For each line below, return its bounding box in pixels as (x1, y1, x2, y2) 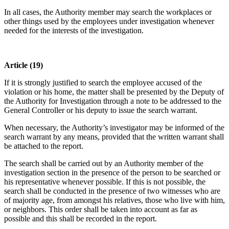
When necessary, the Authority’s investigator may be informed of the (4, 123, 224, 132)
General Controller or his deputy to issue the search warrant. (4, 106, 197, 115)
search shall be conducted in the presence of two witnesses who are (4, 187, 220, 196)
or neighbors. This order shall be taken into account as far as (4, 205, 197, 214)
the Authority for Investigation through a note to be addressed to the (4, 97, 221, 106)
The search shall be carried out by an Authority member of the (4, 159, 203, 168)
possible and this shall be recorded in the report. (4, 214, 157, 223)
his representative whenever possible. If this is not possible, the (4, 177, 205, 187)
